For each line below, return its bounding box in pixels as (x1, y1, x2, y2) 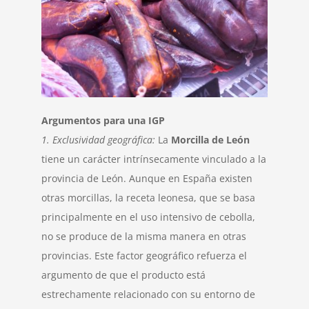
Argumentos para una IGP (41, 113, 165, 127)
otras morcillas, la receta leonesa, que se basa (41, 190, 255, 204)
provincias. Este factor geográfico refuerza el (41, 248, 247, 262)
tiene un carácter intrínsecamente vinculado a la (41, 152, 266, 166)
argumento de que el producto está (41, 268, 206, 281)
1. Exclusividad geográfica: (41, 132, 155, 146)
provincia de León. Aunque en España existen (41, 171, 252, 185)
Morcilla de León (171, 132, 250, 146)
